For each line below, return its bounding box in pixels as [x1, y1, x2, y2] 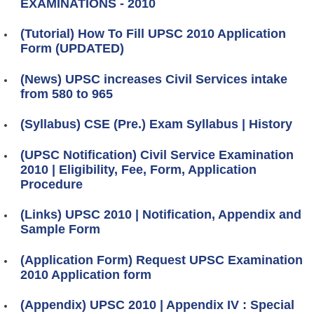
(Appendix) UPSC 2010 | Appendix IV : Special [20, 298, 294, 313]
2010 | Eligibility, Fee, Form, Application [20, 162, 257, 177]
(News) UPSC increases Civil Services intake [20, 71, 287, 86]
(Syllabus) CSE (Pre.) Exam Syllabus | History [20, 117, 292, 132]
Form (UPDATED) [20, 41, 124, 56]
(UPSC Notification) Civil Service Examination [20, 147, 294, 162]
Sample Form [20, 222, 100, 237]
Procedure [20, 177, 83, 191]
